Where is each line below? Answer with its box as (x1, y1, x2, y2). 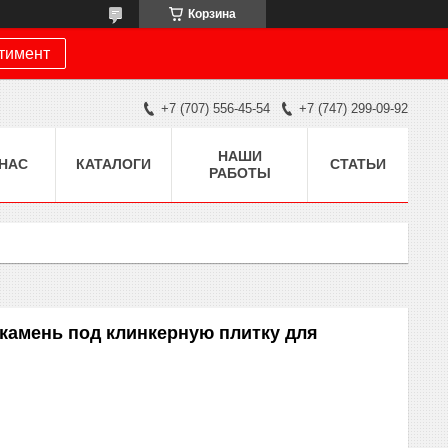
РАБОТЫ (208, 164, 271, 181)
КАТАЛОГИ (76, 155, 151, 172)
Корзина (188, 7, 236, 21)
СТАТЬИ (330, 155, 386, 172)
